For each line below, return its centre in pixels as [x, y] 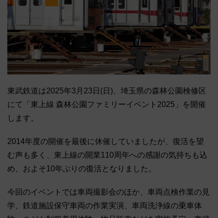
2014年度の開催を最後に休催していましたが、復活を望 [106, 142]
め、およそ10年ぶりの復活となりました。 [82, 169]
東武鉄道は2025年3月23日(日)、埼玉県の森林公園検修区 [107, 91]
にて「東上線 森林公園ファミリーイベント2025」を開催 [107, 105]
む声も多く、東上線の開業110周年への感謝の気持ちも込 [107, 155]
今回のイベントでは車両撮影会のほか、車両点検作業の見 [109, 192]
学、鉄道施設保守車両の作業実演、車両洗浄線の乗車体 [105, 206]
